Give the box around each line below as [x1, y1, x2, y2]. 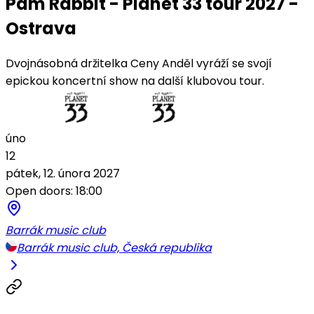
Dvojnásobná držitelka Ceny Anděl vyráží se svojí [6, 55, 272, 71]
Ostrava [6, 16, 76, 40]
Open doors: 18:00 [6, 182, 102, 199]
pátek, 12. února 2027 [6, 165, 120, 182]
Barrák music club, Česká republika [17, 239, 212, 256]
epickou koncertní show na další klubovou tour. [6, 72, 264, 89]
